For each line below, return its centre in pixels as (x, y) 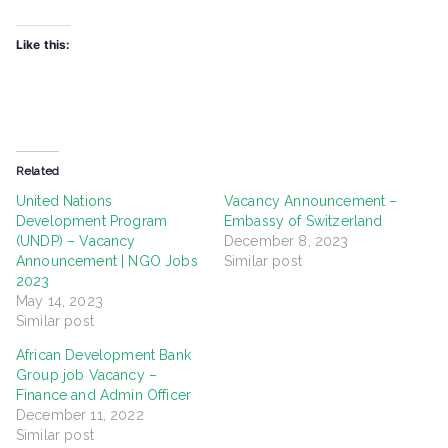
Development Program (92, 221)
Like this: (43, 45)
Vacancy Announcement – (311, 201)
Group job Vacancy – (87, 375)
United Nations (64, 201)
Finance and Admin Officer (104, 395)
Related (38, 171)
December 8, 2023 (286, 241)
